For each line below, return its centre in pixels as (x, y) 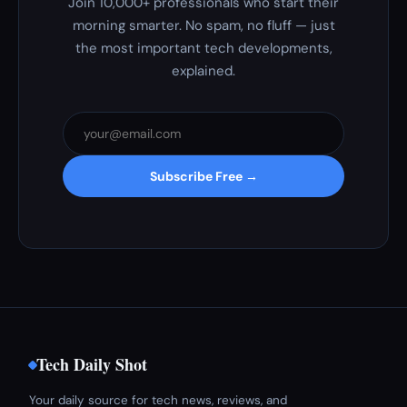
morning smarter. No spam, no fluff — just (203, 25)
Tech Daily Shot (92, 364)
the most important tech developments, (203, 48)
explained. (203, 71)
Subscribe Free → (203, 176)
